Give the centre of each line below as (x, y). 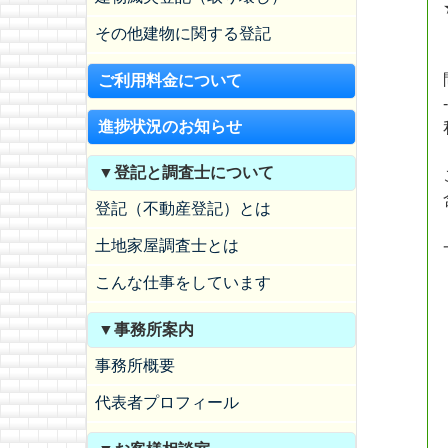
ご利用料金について (170, 80)
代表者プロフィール (167, 402)
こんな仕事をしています (183, 282)
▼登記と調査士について (186, 172)
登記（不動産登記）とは (183, 208)
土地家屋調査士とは (167, 245)
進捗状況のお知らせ (170, 126)
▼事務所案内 (146, 329)
